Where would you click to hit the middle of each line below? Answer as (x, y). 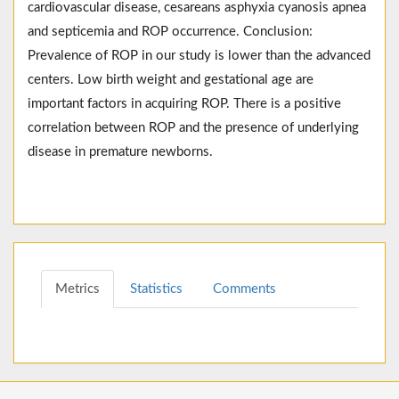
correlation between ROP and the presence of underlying (193, 128)
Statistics (156, 289)
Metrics (77, 289)
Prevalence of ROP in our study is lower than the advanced (199, 56)
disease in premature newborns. (120, 152)
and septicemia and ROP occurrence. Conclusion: (170, 32)
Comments (244, 289)
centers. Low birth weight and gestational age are (171, 80)
